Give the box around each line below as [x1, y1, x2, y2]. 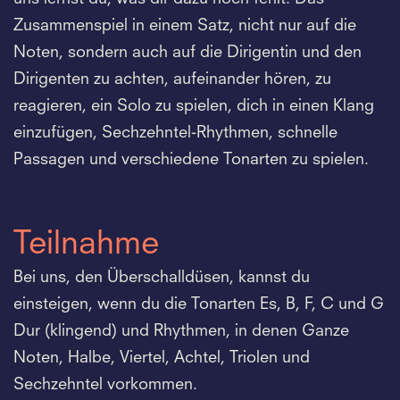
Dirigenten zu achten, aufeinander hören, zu [13, 71, 331, 87]
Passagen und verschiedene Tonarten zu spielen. [13, 151, 369, 168]
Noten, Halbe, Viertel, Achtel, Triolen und [13, 349, 310, 366]
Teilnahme [13, 229, 159, 262]
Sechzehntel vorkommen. [13, 376, 197, 393]
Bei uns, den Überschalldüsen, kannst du [13, 269, 310, 286]
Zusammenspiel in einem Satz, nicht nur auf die [13, 17, 356, 34]
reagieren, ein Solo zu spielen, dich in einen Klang [13, 97, 374, 114]
